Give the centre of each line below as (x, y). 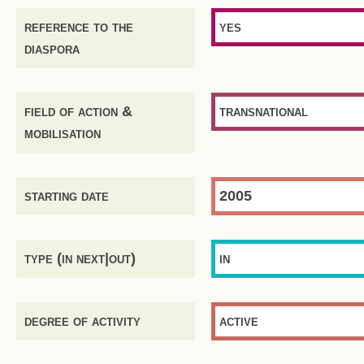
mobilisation (63, 133)
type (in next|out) (80, 258)
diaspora (52, 49)
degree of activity (82, 321)
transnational (264, 111)
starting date (67, 196)
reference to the (79, 27)
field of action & (78, 111)
